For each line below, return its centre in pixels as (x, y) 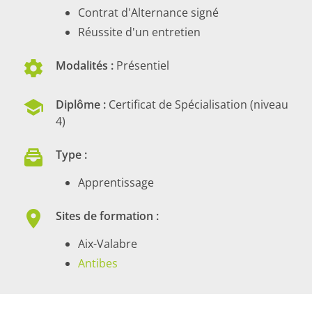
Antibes (98, 264)
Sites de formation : (109, 216)
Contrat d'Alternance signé (148, 13)
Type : (71, 155)
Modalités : (85, 66)
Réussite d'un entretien (139, 32)
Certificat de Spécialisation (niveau (197, 105)
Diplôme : (81, 105)
